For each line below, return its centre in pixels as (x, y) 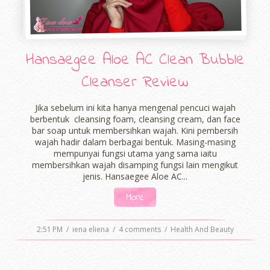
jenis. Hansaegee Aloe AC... (135, 176)
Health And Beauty (202, 230)
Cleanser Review (135, 83)
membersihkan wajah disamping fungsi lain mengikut (135, 165)
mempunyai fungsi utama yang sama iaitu (135, 153)
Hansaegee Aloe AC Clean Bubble (135, 61)
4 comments (140, 230)
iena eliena (91, 230)
